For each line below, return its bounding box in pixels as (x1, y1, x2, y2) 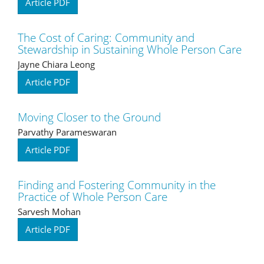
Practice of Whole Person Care (18, 189, 167, 204)
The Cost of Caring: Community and (18, 29, 194, 45)
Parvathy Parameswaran (18, 126, 117, 138)
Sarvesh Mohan (18, 205, 81, 217)
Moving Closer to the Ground (18, 109, 161, 125)
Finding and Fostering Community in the (18, 177, 216, 193)
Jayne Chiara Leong (18, 58, 95, 70)
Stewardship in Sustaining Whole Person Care (18, 41, 242, 57)
